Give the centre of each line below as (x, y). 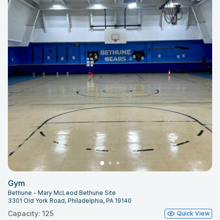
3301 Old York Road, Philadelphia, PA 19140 (70, 200)
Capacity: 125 (31, 213)
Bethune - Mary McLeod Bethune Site (62, 192)
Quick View (193, 213)
